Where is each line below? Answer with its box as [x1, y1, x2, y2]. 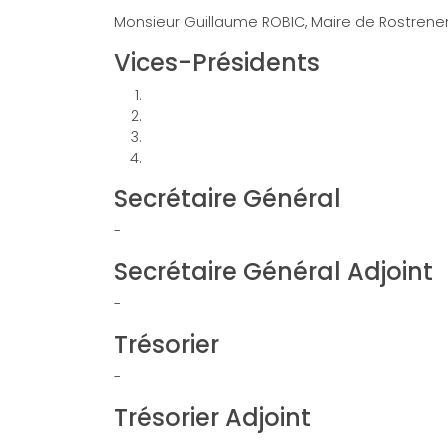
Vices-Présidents [114, 46, 320, 80]
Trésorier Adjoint [114, 401, 311, 435]
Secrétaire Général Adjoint [114, 255, 433, 289]
